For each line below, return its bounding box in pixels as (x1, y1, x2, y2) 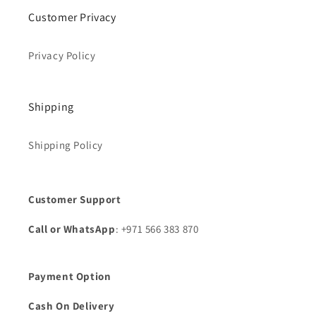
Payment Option (28, 269, 111, 284)
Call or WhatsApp (28, 222, 116, 236)
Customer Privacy (28, 10, 116, 25)
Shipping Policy (28, 138, 103, 152)
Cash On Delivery (28, 299, 115, 313)
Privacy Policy (28, 49, 96, 63)
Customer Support (28, 193, 121, 207)
